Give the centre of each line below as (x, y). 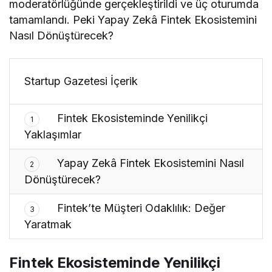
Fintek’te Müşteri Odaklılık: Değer (140, 208)
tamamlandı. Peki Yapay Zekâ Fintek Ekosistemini (133, 19)
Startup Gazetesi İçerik (81, 81)
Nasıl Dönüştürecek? (62, 35)
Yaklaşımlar (53, 134)
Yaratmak (48, 224)
